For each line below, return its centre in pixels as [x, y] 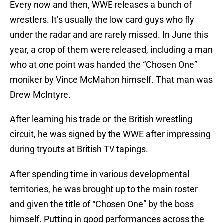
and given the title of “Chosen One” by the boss [102, 204]
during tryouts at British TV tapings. [79, 149]
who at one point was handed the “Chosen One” [104, 65]
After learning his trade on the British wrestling [101, 119]
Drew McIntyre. [40, 95]
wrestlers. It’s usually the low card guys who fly [102, 20]
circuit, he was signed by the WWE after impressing [110, 134]
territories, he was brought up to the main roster [104, 189]
